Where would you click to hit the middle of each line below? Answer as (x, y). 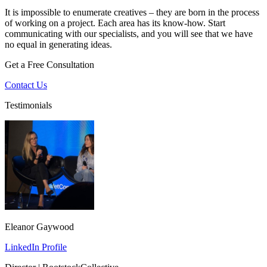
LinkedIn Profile (36, 247)
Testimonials (28, 105)
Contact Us (26, 85)
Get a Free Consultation (49, 64)
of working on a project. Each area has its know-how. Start (115, 23)
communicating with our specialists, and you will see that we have (129, 33)
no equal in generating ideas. (58, 44)
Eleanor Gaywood (39, 226)
